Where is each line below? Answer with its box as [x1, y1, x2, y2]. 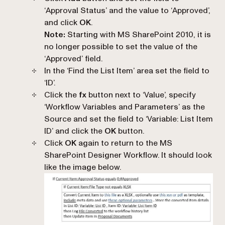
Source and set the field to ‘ [44, 113, 147, 125]
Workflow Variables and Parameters [46, 101, 178, 113]
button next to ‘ [86, 89, 144, 100]
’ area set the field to [133, 65, 209, 76]
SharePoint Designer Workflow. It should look [44, 149, 212, 161]
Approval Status [46, 5, 105, 16]
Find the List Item [68, 65, 133, 76]
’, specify [164, 89, 196, 100]
